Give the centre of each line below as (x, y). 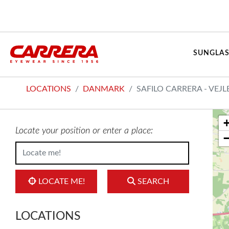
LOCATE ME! (60, 181)
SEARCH (152, 181)
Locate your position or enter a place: (84, 131)
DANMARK (104, 89)
